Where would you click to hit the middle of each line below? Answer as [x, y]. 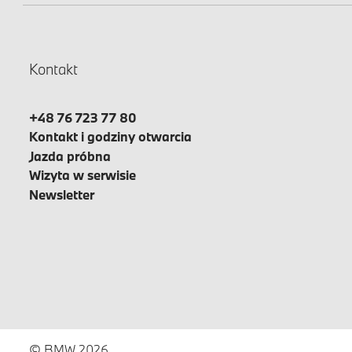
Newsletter [62, 194]
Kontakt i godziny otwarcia [110, 137]
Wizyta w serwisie [82, 175]
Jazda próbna [70, 156]
